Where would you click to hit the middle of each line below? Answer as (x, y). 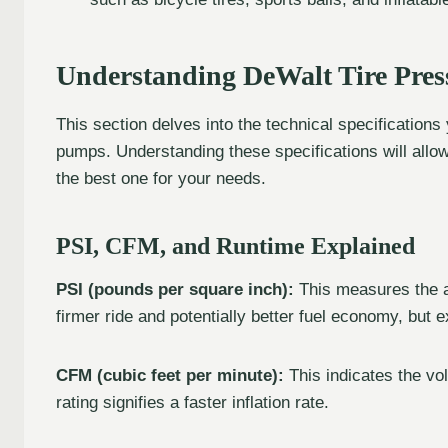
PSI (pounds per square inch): (175, 289)
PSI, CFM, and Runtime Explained (235, 245)
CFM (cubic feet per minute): (170, 375)
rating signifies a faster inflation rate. (192, 402)
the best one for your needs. (161, 178)
